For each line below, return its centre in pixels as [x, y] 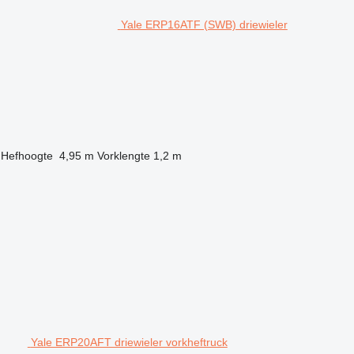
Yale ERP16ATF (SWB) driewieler [204, 24]
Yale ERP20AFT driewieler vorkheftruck [129, 342]
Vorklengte [123, 155]
